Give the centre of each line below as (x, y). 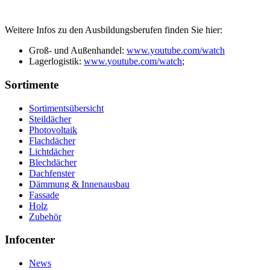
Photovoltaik (53, 130)
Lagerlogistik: (56, 61)
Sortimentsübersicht (66, 108)
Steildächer (50, 119)
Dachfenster (52, 173)
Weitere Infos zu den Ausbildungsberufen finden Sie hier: (114, 30)
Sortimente (32, 84)
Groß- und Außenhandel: (78, 51)
